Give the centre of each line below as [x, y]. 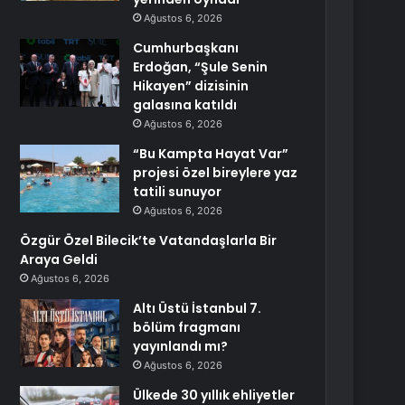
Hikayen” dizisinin [191, 86]
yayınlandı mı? [181, 346]
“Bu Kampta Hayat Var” [211, 154]
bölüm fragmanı [187, 327]
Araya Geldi [59, 259]
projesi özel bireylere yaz [216, 173]
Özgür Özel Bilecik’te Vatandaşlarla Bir [149, 240]
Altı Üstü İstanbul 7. [198, 308]
